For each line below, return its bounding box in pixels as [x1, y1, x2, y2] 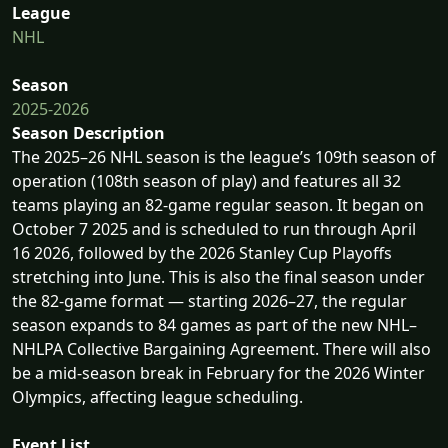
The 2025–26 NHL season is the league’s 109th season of [12, 145, 436, 168]
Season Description [12, 121, 165, 144]
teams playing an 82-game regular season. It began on [12, 193, 424, 216]
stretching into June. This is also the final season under [12, 265, 425, 288]
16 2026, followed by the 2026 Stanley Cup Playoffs [12, 241, 392, 264]
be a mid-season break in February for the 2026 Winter [12, 361, 425, 384]
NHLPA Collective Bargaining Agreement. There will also [12, 337, 431, 360]
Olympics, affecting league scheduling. [12, 385, 303, 408]
